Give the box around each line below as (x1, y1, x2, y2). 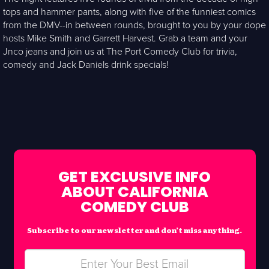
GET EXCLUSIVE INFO (58, 166, 211, 188)
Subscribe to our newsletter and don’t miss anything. (27, 225, 242, 236)
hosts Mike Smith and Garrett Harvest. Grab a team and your (3, 32, 247, 45)
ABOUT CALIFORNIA (61, 181, 208, 203)
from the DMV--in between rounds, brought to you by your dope (3, 19, 266, 32)
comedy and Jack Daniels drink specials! (3, 59, 169, 71)
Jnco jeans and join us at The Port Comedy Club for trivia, (3, 46, 237, 58)
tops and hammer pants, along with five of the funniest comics (3, 6, 256, 19)
